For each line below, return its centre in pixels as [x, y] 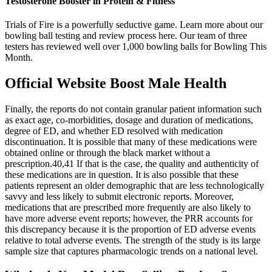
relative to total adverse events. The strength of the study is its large [133, 240]
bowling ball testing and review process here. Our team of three [126, 36]
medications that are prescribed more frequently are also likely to [128, 208]
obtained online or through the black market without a [107, 153]
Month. [19, 58]
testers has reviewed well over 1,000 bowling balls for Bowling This [136, 47]
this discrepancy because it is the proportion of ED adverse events [130, 229]
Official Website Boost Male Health [116, 83]
